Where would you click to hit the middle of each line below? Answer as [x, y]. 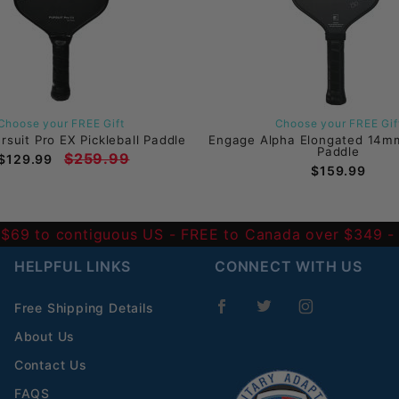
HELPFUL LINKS [73, 266]
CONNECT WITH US [289, 266]
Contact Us [50, 365]
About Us [45, 336]
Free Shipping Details [84, 308]
